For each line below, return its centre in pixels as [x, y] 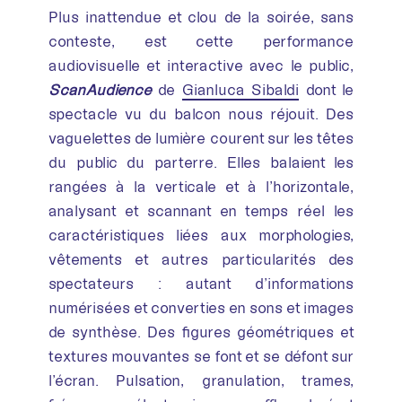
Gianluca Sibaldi [240, 89]
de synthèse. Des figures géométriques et [201, 332]
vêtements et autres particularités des [201, 259]
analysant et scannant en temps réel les [201, 210]
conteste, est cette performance [201, 41]
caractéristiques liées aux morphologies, [201, 235]
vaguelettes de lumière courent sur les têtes [201, 138]
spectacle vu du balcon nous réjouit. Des [201, 114]
